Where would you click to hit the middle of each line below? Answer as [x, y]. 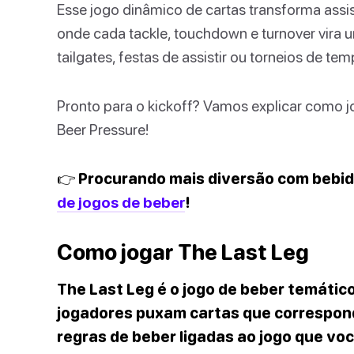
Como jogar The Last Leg [183, 252]
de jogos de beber [121, 202]
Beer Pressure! [103, 129]
